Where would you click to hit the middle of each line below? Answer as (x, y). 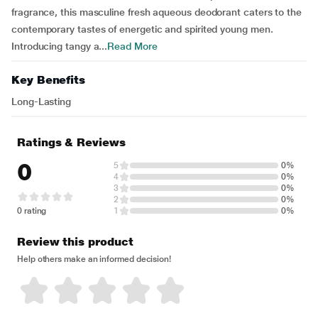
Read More (132, 46)
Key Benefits (49, 80)
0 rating (32, 211)
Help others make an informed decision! (94, 259)
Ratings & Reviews (71, 142)
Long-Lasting (42, 102)
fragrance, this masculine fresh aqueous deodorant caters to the (157, 12)
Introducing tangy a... (60, 46)
